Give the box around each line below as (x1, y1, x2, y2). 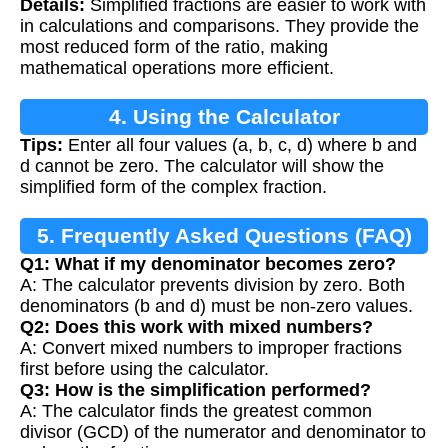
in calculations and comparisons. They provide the (20, 16, 419, 37)
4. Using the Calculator (108, 105, 340, 129)
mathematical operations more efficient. (20, 58, 334, 79)
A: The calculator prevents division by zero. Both (20, 275, 405, 296)
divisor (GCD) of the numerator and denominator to (20, 422, 426, 443)
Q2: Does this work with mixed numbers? (20, 317, 373, 338)
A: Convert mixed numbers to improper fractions (20, 338, 402, 359)
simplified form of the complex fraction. (20, 177, 327, 198)
